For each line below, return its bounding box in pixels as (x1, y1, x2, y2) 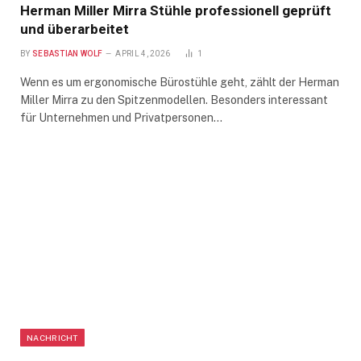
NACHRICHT (27, 332, 78, 342)
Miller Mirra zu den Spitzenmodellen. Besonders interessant (20, 93, 328, 106)
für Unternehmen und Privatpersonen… (20, 110, 222, 124)
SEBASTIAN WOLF (31, 48, 103, 58)
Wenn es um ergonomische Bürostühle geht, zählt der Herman (20, 75, 339, 89)
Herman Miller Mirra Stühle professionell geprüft (20, 2, 331, 19)
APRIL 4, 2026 (115, 48, 171, 58)
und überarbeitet (20, 20, 129, 37)
